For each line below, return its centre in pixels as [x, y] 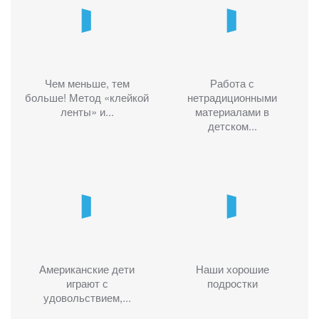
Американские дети [87, 269]
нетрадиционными [232, 97]
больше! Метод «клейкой [87, 97]
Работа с [232, 83]
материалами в [232, 111]
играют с [87, 283]
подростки [232, 283]
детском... [232, 125]
